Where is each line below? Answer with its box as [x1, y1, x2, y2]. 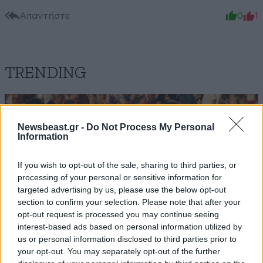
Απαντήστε [19, 11, 70, 21]
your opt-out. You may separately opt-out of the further [18, 246, 220, 256]
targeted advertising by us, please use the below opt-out [18, 184, 226, 194]
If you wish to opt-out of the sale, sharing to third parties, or [18, 160, 237, 170]
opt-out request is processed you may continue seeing [18, 209, 219, 219]
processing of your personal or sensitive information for [18, 172, 222, 182]
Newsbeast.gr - [18, 122, 86, 132]
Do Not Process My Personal [86, 122, 214, 132]
